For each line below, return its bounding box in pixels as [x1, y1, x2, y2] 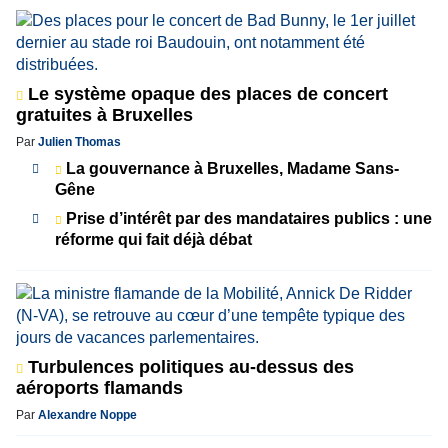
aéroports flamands [16, 377, 183, 398]
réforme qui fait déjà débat [55, 230, 252, 248]
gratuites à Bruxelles [16, 104, 193, 125]
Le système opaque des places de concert [23, 83, 388, 104]
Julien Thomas [38, 134, 121, 149]
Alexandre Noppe [38, 407, 137, 422]
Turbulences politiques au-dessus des [23, 356, 354, 377]
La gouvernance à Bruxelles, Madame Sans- [62, 159, 399, 177]
